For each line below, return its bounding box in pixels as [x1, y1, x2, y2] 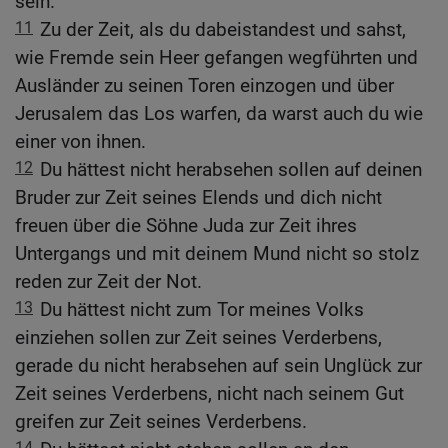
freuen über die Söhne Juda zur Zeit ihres [15, 214, 357, 238]
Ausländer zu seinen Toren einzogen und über [15, 74, 394, 98]
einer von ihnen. [15, 130, 146, 154]
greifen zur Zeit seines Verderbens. [15, 410, 307, 434]
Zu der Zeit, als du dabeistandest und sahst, [40, 18, 406, 42]
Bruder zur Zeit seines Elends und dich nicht [15, 186, 382, 210]
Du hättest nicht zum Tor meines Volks [40, 298, 364, 322]
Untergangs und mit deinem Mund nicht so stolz [15, 242, 419, 266]
